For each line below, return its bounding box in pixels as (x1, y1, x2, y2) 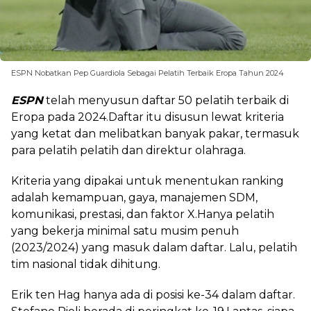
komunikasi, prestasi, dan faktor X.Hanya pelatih (11, 208, 274, 221)
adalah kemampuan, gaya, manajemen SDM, (11, 191, 258, 205)
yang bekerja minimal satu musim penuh (11, 224, 239, 238)
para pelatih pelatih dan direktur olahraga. (11, 144, 246, 158)
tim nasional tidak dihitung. (11, 258, 160, 271)
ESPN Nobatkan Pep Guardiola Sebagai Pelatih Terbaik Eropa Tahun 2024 (11, 68, 284, 78)
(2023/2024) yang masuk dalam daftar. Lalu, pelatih (11, 241, 297, 255)
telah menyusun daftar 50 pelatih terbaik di (43, 94, 289, 108)
